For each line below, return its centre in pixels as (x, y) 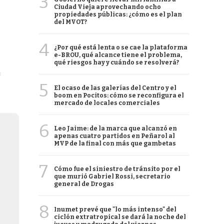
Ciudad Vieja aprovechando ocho (107, 7)
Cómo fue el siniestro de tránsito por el (117, 169)
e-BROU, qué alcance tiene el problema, (118, 55)
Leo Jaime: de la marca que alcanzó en (115, 128)
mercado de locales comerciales (107, 103)
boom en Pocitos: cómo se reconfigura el (119, 95)
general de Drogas (84, 184)
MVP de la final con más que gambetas (115, 143)
